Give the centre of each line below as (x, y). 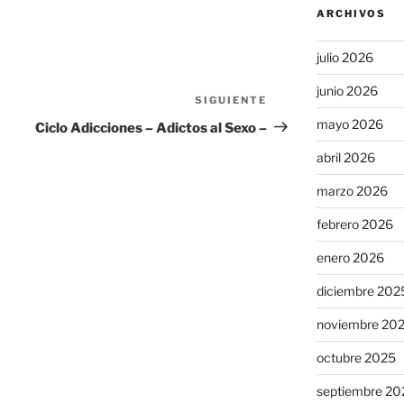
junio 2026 (347, 91)
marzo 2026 (352, 191)
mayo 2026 (349, 124)
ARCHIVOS (351, 14)
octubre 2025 (356, 358)
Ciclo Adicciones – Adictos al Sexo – (151, 128)
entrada (294, 124)
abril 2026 (345, 158)
